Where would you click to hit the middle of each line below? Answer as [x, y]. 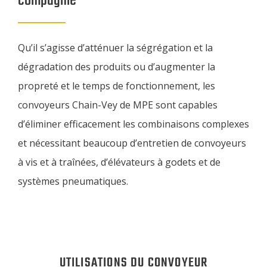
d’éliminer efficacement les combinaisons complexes [133, 124]
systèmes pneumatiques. [73, 181]
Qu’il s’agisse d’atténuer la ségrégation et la [115, 48]
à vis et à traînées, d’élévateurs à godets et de [119, 162]
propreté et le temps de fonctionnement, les [117, 86]
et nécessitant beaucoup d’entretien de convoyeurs [132, 143]
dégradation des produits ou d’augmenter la [117, 67]
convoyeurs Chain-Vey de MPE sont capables [118, 105]
